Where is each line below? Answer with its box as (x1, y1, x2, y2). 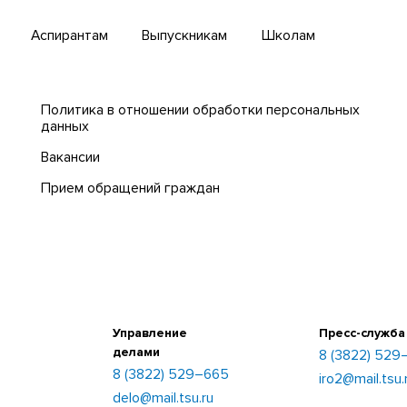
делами (113, 343, 161, 360)
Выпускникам (142, 25, 228, 45)
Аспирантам (30, 25, 108, 45)
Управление (113, 324, 188, 341)
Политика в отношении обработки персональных (41, 101, 361, 120)
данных (41, 117, 90, 136)
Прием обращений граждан (41, 178, 221, 197)
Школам (262, 25, 316, 45)
